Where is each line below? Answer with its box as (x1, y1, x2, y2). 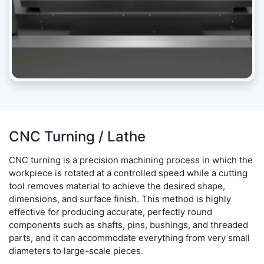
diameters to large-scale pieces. (9, 245, 143, 257)
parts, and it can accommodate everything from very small (9, 232, 250, 244)
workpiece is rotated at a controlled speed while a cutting (9, 167, 247, 179)
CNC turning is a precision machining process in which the (9, 154, 253, 166)
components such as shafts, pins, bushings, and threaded (9, 219, 248, 231)
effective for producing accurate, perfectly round (9, 206, 212, 218)
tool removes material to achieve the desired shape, (9, 180, 225, 192)
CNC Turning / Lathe (9, 128, 146, 146)
